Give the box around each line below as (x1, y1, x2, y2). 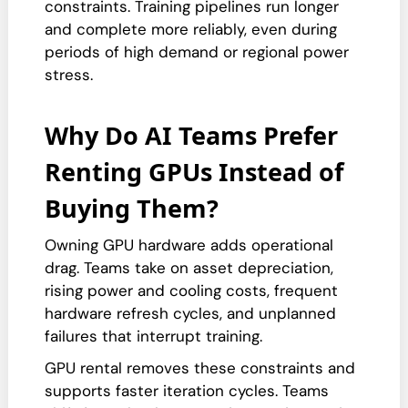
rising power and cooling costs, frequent (45, 280, 338, 301)
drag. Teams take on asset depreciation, (45, 258, 333, 278)
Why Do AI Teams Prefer (45, 118, 338, 152)
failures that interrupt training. (45, 326, 262, 346)
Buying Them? (45, 191, 219, 225)
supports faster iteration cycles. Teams (45, 381, 329, 401)
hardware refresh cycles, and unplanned (45, 303, 336, 323)
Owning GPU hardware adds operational (45, 235, 333, 255)
